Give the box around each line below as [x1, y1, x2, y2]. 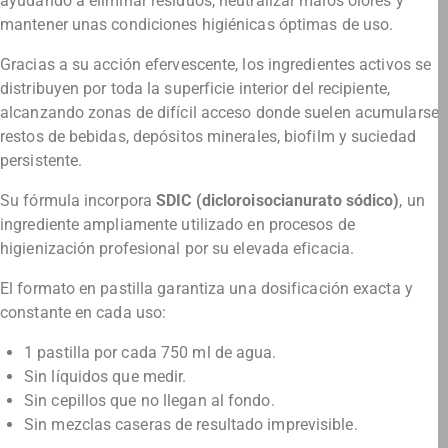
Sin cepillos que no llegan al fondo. [24, 390, 275, 410]
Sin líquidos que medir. [24, 366, 187, 386]
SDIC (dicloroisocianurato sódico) [156, 190, 400, 210]
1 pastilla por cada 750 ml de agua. [24, 342, 277, 362]
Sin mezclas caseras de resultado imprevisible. [24, 414, 358, 434]
